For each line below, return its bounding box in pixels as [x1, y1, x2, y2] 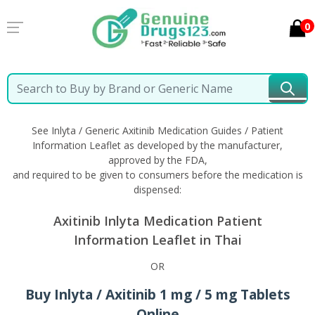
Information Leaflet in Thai [73, 231, 242, 248]
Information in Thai [178, 87, 279, 101]
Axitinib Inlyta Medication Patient [53, 212, 262, 229]
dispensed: [134, 183, 181, 196]
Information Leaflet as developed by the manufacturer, [32, 139, 283, 152]
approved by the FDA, [108, 153, 207, 167]
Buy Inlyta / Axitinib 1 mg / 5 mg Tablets [25, 285, 290, 304]
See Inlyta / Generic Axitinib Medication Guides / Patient [32, 124, 283, 137]
